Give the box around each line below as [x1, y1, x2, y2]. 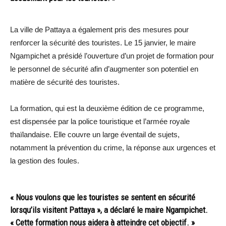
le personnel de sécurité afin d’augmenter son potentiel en [10, 64, 198, 73]
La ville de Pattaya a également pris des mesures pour [10, 25, 189, 34]
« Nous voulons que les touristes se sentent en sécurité [10, 192, 195, 202]
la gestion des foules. [10, 156, 79, 165]
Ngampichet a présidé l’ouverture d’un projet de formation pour [10, 51, 214, 60]
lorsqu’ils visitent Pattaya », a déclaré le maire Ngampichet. [10, 204, 208, 215]
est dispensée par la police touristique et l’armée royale [10, 117, 190, 126]
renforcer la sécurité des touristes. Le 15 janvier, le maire [10, 38, 196, 47]
